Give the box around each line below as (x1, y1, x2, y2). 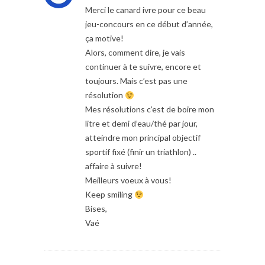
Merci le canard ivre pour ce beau (85, 5, 206, 15)
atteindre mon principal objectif (85, 132, 201, 143)
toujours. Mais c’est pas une (85, 76, 188, 86)
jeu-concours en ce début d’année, (85, 19, 213, 30)
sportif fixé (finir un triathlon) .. (85, 147, 196, 157)
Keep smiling (85, 189, 134, 200)
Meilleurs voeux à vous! (85, 175, 172, 186)
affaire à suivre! (85, 161, 142, 172)
